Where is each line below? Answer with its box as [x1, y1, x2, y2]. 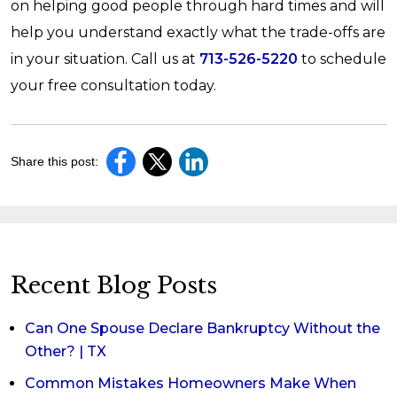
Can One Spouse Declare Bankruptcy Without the [25, 320, 380, 337]
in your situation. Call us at [11, 51, 199, 67]
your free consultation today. [11, 77, 216, 94]
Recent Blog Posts [11, 271, 217, 300]
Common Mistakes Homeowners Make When [25, 375, 356, 392]
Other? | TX [25, 343, 106, 360]
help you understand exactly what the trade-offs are [11, 24, 385, 41]
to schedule [298, 51, 386, 67]
